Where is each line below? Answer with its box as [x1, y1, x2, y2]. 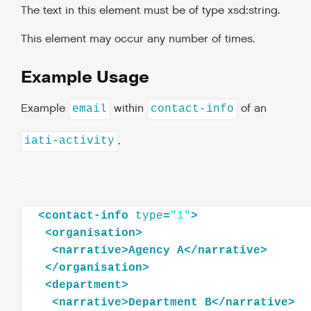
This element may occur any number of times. [21, 32, 255, 47]
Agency [128, 244, 170, 257]
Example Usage [21, 66, 149, 89]
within [110, 101, 147, 116]
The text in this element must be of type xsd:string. [21, 3, 280, 19]
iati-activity [24, 135, 115, 148]
